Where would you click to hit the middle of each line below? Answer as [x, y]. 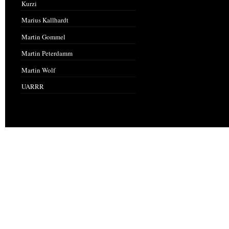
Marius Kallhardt [45, 20]
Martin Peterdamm [47, 53]
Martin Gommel [43, 37]
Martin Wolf [38, 70]
